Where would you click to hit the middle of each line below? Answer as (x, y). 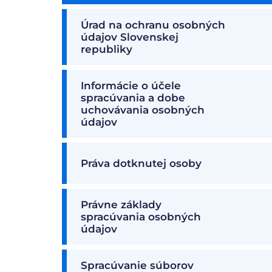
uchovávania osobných (143, 110)
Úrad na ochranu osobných (153, 25)
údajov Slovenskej (130, 37)
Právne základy (121, 205)
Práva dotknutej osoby (141, 163)
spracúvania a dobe (133, 98)
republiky (107, 49)
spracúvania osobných (141, 217)
